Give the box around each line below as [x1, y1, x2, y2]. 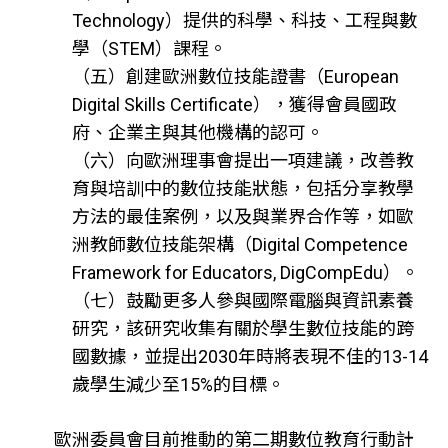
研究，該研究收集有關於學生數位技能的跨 [71, 318, 414, 340]
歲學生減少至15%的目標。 [71, 374, 285, 396]
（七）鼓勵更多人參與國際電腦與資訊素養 [71, 290, 414, 312]
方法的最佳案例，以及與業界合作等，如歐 [71, 206, 414, 228]
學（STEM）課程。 [71, 38, 227, 60]
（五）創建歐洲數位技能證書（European [71, 66, 399, 88]
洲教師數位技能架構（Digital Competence [71, 234, 408, 256]
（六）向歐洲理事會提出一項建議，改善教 [71, 150, 414, 172]
